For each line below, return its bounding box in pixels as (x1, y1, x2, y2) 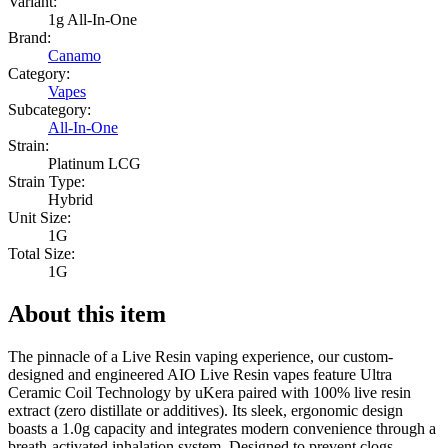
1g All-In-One (48, 11, 137, 29)
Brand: (8, 29, 51, 47)
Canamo (48, 47, 101, 65)
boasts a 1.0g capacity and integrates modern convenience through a (8, 419, 436, 437)
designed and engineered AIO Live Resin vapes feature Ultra (8, 365, 392, 383)
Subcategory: (8, 101, 91, 119)
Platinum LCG (48, 155, 141, 173)
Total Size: (8, 245, 75, 263)
